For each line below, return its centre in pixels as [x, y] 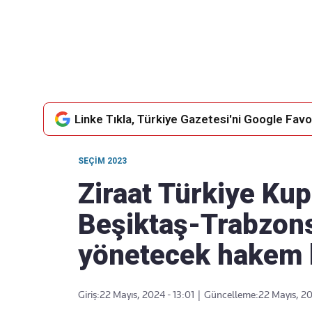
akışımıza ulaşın [175, 87]
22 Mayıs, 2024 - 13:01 [147, 295]
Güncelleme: [231, 295]
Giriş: [89, 295]
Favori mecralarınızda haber [175, 72]
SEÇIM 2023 [102, 161]
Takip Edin [175, 59]
